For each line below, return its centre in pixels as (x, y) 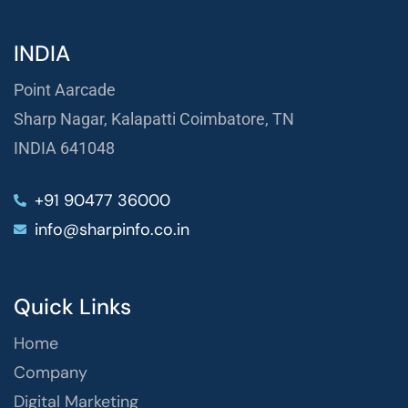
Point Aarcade (65, 89)
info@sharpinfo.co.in (112, 229)
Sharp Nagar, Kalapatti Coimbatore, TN (154, 118)
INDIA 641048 (64, 148)
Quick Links (72, 306)
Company (51, 372)
